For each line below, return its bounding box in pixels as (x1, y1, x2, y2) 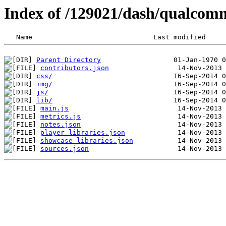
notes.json (40, 121, 81, 129)
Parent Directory (36, 56, 101, 64)
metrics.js (40, 112, 81, 121)
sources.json (40, 145, 89, 153)
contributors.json (40, 64, 109, 72)
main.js (40, 104, 69, 112)
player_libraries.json (40, 129, 125, 137)
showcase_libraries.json (40, 137, 133, 145)
